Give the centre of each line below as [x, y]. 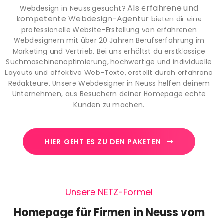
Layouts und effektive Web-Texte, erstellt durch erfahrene [109, 73]
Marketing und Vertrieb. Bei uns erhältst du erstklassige [109, 51]
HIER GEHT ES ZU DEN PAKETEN [103, 142]
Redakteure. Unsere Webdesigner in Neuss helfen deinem [109, 83]
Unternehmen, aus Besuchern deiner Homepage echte [109, 94]
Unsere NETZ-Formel [109, 192]
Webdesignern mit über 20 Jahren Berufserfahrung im [109, 41]
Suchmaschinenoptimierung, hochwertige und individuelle [109, 62]
